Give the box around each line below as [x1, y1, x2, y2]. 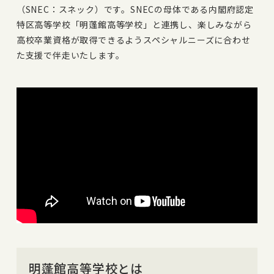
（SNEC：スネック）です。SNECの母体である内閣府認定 [16, 2, 254, 15]
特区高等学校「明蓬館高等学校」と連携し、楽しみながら [16, 18, 252, 31]
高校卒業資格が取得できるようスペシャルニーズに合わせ [16, 33, 251, 46]
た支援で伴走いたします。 [16, 48, 125, 61]
